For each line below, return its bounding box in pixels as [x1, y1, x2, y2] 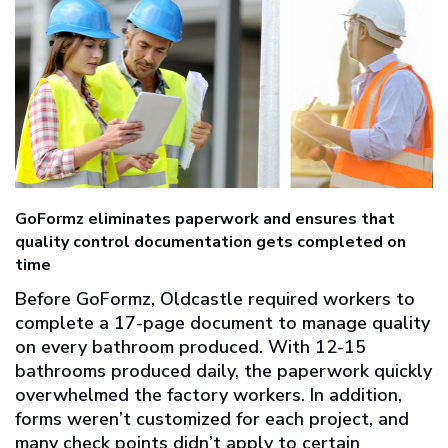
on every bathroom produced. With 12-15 [15, 335, 366, 360]
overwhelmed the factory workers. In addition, [15, 383, 402, 408]
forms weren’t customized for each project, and [15, 407, 409, 432]
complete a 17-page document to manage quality [15, 311, 430, 336]
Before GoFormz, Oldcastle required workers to [15, 287, 415, 312]
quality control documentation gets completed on [15, 231, 406, 254]
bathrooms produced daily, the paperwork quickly [15, 359, 432, 384]
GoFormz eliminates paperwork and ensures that [15, 208, 395, 231]
